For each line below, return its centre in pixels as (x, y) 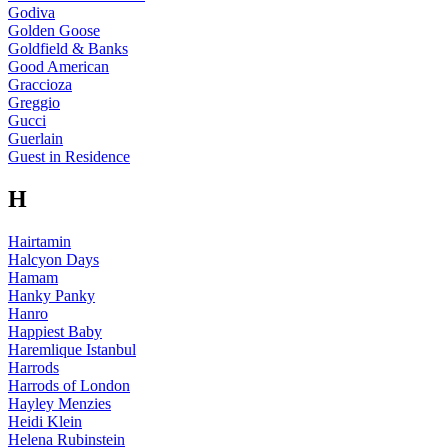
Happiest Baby (55, 332)
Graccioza (40, 85)
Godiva (31, 13)
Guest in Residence (69, 157)
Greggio (34, 103)
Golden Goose (54, 31)
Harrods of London (69, 386)
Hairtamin (39, 242)
